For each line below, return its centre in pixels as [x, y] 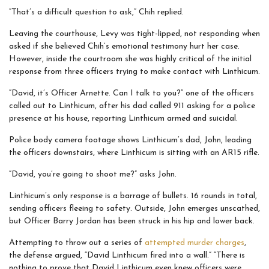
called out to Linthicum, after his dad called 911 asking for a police [132, 106]
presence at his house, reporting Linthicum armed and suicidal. [123, 119]
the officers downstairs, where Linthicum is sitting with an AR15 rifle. [134, 153]
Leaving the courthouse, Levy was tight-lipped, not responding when [134, 34]
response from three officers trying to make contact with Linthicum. [134, 72]
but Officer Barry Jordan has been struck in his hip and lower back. [132, 221]
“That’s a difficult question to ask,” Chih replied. [96, 12]
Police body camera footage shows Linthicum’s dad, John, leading [130, 140]
